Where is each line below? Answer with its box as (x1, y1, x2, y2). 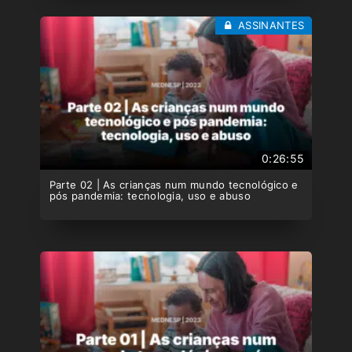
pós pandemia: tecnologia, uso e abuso (49, 189, 251, 202)
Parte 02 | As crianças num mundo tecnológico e (49, 178, 299, 191)
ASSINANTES (234, 19, 305, 32)
